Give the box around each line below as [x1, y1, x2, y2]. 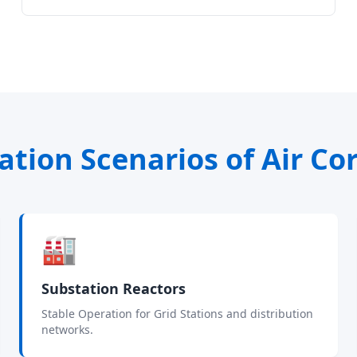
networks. [41, 322, 93, 337]
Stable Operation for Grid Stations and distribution [41, 306, 313, 321]
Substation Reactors [41, 279, 186, 298]
